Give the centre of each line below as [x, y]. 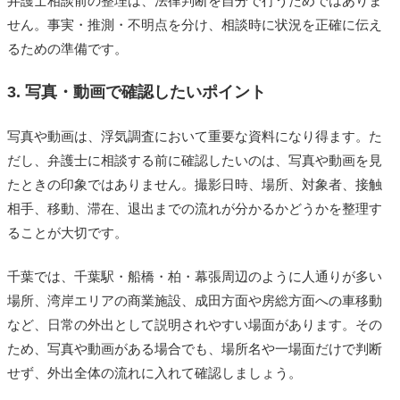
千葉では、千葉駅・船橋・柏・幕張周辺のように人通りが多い [195, 276]
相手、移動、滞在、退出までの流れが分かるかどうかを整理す [195, 208]
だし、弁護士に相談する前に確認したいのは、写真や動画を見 [195, 160]
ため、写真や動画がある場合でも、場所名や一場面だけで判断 [195, 348]
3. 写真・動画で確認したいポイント [137, 92]
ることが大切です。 [67, 232]
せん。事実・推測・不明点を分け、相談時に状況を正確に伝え [195, 24]
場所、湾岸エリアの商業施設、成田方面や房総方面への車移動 [195, 300]
